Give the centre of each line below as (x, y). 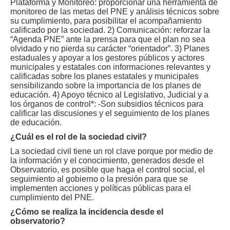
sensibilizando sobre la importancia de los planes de (106, 85)
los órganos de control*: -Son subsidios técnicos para (107, 104)
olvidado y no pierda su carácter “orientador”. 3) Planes (110, 49)
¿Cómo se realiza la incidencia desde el (87, 212)
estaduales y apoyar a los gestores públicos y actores (107, 58)
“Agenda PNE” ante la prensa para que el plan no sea (108, 39)
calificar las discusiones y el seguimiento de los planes (110, 113)
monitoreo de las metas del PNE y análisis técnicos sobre (115, 12)
